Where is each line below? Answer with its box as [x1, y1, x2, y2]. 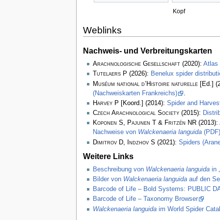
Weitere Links [82, 151, 134, 161]
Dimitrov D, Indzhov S [92, 138, 155, 146]
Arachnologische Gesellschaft [92, 60, 180, 67]
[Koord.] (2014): [118, 99, 167, 107]
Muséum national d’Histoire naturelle [92, 80, 198, 87]
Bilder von [92, 175, 123, 183]
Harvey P [92, 99, 119, 107]
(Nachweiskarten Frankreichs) [92, 89, 177, 97]
